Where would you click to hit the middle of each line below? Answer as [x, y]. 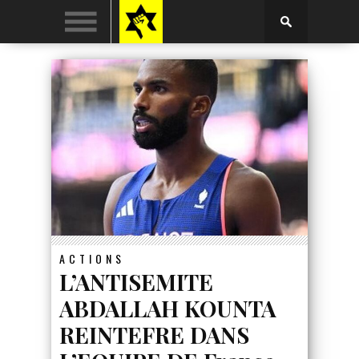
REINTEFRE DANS [154, 334]
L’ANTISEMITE [136, 281]
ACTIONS [92, 258]
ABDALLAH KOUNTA [168, 308]
